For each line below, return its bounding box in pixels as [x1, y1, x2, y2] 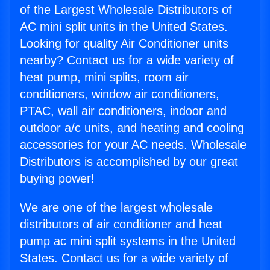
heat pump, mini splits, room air [20, 71, 189, 84]
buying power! [20, 172, 95, 186]
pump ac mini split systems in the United [20, 234, 236, 248]
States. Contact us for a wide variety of [20, 251, 228, 265]
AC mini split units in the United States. [20, 20, 228, 34]
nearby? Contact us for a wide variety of [20, 54, 234, 67]
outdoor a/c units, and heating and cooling [20, 121, 244, 135]
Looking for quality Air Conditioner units [20, 37, 228, 51]
